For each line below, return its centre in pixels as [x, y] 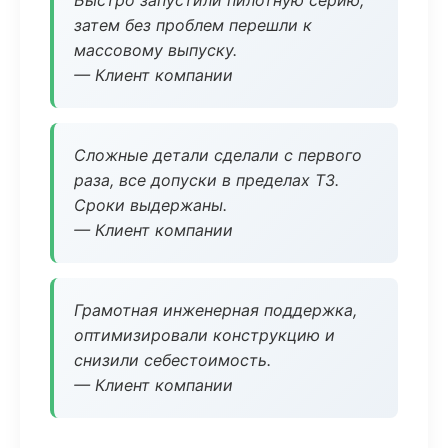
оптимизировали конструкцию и [204, 335]
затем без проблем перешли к [193, 25]
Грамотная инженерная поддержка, [215, 310]
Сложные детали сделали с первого [218, 155]
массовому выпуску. [155, 50]
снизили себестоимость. [172, 360]
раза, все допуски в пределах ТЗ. [206, 180]
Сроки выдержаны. [150, 205]
